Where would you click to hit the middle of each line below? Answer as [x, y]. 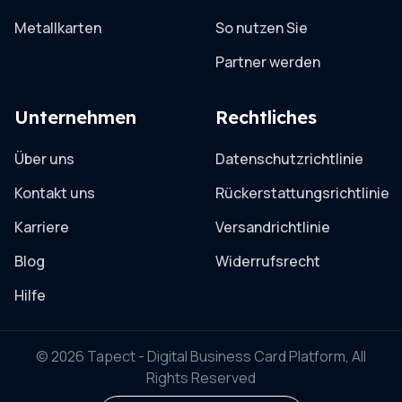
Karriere [42, 227]
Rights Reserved [201, 377]
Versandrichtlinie [273, 227]
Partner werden [268, 61]
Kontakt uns [55, 192]
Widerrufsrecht [268, 261]
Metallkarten [58, 27]
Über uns [44, 158]
